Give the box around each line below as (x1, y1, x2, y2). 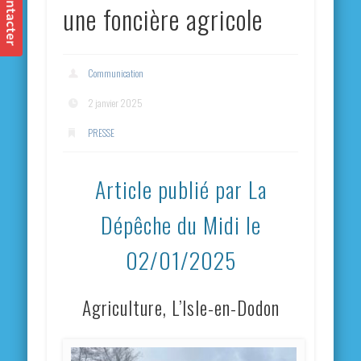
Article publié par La (94, 172, 267, 205)
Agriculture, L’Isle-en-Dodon (81, 293, 280, 322)
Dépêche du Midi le (100, 207, 261, 241)
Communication (88, 66, 144, 81)
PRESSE (88, 126, 115, 140)
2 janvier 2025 (88, 96, 143, 110)
